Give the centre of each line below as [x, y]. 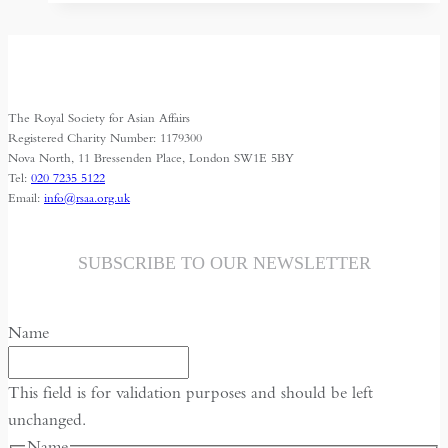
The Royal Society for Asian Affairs [99, 117]
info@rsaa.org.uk [87, 197]
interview [182, 47]
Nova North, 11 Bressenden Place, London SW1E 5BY [151, 157]
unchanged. [47, 419]
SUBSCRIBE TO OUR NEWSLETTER [224, 262]
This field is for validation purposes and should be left [190, 392]
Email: [26, 197]
